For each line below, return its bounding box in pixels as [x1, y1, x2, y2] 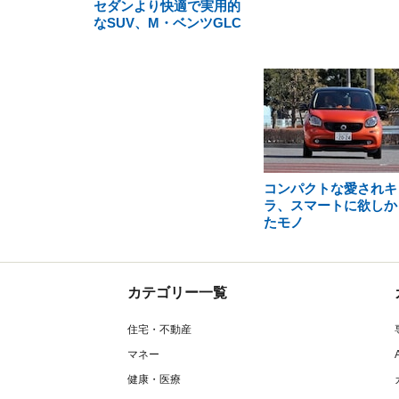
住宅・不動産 [127, 323, 191, 336]
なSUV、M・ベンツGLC [94, 15, 241, 30]
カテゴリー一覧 [127, 285, 227, 300]
